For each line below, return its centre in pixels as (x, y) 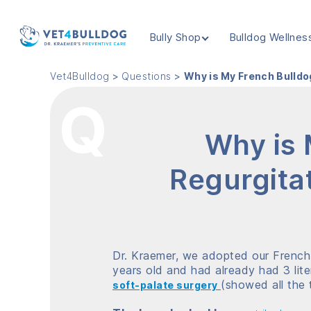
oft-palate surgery (168, 285)
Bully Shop (175, 37)
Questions (146, 76)
